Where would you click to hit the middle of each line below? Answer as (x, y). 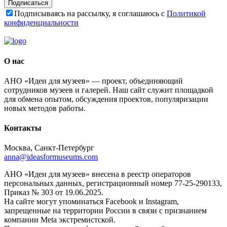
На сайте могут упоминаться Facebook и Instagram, (91, 202)
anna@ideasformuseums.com (51, 157)
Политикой (186, 14)
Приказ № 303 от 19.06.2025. (54, 193)
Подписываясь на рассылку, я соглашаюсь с (90, 14)
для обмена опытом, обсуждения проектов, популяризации (106, 99)
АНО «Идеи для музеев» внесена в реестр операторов (98, 174)
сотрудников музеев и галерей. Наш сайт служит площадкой (109, 90)
